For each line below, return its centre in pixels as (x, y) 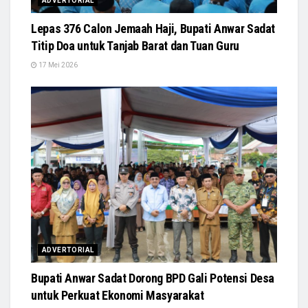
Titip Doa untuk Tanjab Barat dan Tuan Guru (135, 45)
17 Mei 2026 (57, 65)
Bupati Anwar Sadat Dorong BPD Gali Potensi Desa (153, 278)
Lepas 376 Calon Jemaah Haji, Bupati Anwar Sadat (153, 28)
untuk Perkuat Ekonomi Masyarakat (118, 295)
